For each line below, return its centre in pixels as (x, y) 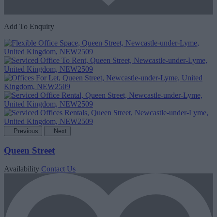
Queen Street (29, 150)
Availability (22, 169)
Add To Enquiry (29, 26)
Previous (26, 131)
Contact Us (58, 169)
